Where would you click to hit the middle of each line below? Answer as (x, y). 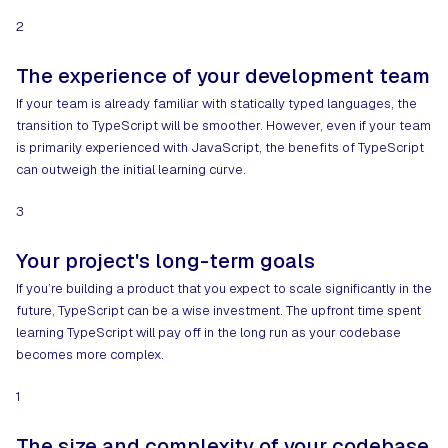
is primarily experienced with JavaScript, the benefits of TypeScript (220, 148)
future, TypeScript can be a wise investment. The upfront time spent (218, 311)
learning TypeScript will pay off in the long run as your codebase (208, 333)
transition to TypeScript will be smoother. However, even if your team (223, 126)
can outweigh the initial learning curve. (131, 170)
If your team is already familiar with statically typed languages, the (216, 104)
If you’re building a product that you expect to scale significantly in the (224, 289)
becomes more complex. (90, 355)
